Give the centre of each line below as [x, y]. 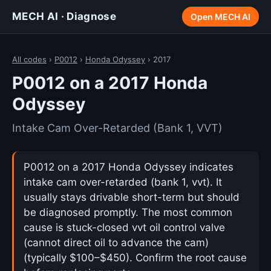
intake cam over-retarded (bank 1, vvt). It [123, 182]
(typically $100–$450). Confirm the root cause [135, 258]
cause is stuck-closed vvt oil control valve [124, 227]
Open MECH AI [220, 17]
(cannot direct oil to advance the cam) [116, 243]
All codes [29, 59]
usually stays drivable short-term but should [132, 197]
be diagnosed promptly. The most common [128, 212]
